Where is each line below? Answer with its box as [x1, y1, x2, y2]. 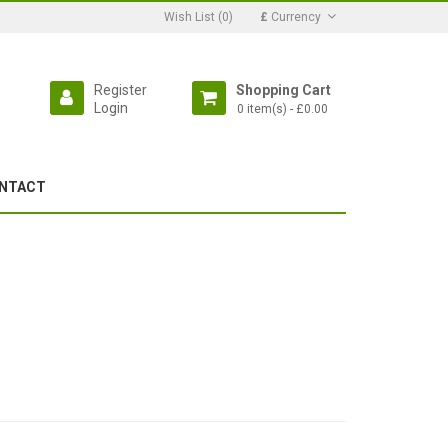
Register [93, 82, 147, 98]
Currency [271, 10, 321, 24]
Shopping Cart [235, 82, 331, 98]
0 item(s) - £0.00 [236, 102, 328, 117]
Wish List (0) [164, 10, 233, 24]
